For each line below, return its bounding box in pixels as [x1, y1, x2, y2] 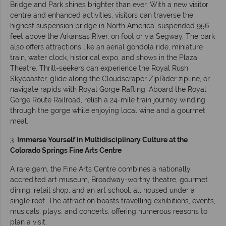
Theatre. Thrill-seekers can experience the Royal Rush [10, 64, 188, 72]
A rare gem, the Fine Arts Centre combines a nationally [10, 164, 191, 173]
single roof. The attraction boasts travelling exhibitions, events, [10, 196, 215, 205]
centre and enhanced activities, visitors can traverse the [10, 11, 193, 19]
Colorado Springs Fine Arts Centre [10, 146, 122, 154]
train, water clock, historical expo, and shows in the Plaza [10, 53, 197, 62]
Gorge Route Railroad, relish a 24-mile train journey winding [10, 95, 205, 104]
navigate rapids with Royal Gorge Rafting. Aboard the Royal [10, 85, 206, 93]
